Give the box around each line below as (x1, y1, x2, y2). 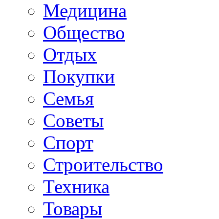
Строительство (43, 153, 163, 175)
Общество (43, 22, 125, 43)
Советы (43, 109, 104, 131)
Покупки (43, 66, 115, 87)
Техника (43, 175, 109, 197)
